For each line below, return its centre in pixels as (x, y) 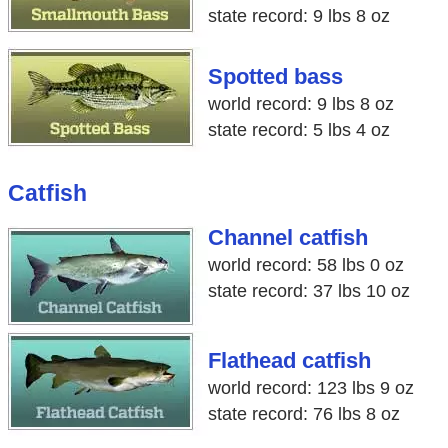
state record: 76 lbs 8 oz (303, 414)
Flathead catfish (289, 361)
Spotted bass (275, 76)
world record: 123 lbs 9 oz (310, 388)
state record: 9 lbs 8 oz (298, 15)
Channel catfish (287, 238)
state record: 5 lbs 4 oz (298, 129)
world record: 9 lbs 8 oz (300, 103)
